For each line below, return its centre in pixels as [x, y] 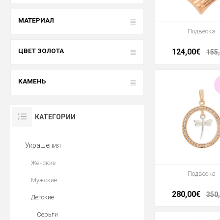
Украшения [43, 145]
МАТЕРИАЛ [36, 20]
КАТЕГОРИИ [55, 117]
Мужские [44, 180]
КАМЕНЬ [32, 81]
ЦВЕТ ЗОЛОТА [41, 51]
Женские [43, 163]
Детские [42, 197]
